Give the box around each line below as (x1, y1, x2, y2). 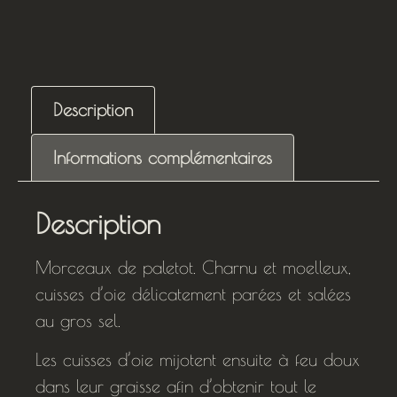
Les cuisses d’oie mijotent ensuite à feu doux (35, 348, 360, 370)
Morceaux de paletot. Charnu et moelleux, (35, 256, 351, 277)
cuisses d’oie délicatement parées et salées (35, 283, 351, 304)
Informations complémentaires (53, 146, 272, 167)
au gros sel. (35, 309, 121, 331)
